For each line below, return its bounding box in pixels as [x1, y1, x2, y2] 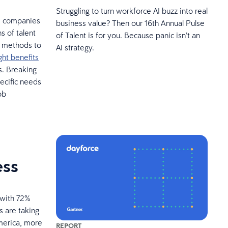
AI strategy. [55, 42, 96, 53]
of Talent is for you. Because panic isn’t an [55, 30, 200, 41]
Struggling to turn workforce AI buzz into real [55, 6, 208, 16]
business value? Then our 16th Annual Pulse [55, 18, 205, 28]
